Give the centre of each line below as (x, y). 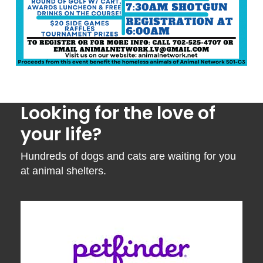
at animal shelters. (63, 171)
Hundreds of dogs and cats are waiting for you (128, 156)
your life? (61, 134)
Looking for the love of (118, 113)
